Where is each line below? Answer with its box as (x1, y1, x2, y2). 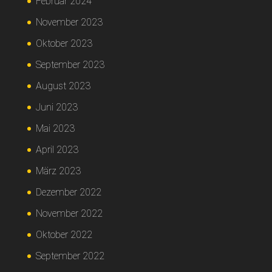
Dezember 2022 (35, 186, 101, 198)
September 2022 (35, 250, 104, 262)
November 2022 (35, 208, 103, 219)
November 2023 (35, 16, 103, 28)
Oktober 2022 (35, 229, 92, 240)
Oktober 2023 (35, 38, 92, 49)
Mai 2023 (35, 123, 75, 134)
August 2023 (35, 80, 90, 92)
